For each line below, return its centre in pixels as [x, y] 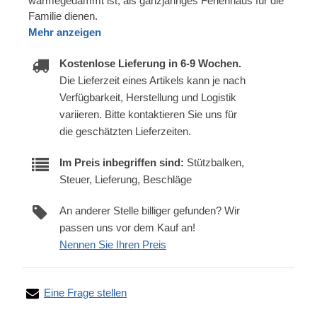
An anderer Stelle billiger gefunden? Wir [150, 210]
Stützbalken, [214, 162]
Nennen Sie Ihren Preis [113, 244]
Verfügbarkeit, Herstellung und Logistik [148, 97]
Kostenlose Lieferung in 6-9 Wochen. [150, 63]
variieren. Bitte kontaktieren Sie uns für [148, 114]
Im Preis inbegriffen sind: [122, 162]
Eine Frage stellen [85, 292]
